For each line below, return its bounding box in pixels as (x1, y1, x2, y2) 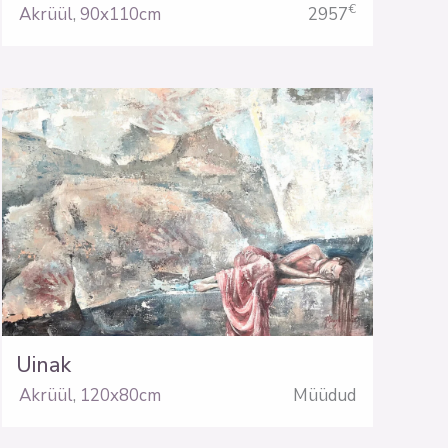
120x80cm (79, 384, 161, 408)
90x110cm (79, 2, 161, 26)
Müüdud (292, 384, 356, 408)
